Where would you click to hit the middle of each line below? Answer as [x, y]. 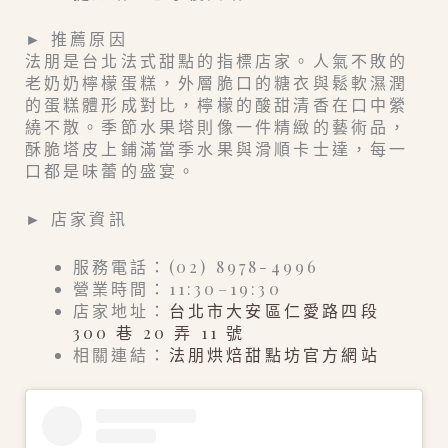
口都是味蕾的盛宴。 [111, 171]
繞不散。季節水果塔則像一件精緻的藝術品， [216, 127]
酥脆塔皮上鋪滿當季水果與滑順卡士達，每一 [216, 149]
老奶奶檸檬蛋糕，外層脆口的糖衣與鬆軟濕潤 [216, 83]
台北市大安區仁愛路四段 [274, 310]
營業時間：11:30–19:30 [177, 288]
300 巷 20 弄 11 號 [159, 332]
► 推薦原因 [76, 39]
